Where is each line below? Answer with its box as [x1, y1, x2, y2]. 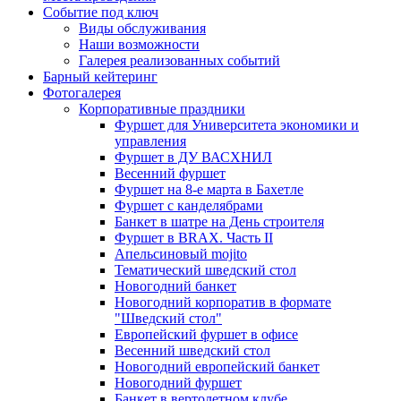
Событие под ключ [43, 4, 158, 20]
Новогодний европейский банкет [115, 358, 320, 374]
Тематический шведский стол [115, 261, 296, 277]
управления [115, 132, 186, 149]
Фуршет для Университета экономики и [115, 116, 359, 132]
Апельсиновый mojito [115, 245, 247, 261]
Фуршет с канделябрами [115, 197, 263, 213]
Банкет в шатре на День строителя [115, 213, 324, 229]
